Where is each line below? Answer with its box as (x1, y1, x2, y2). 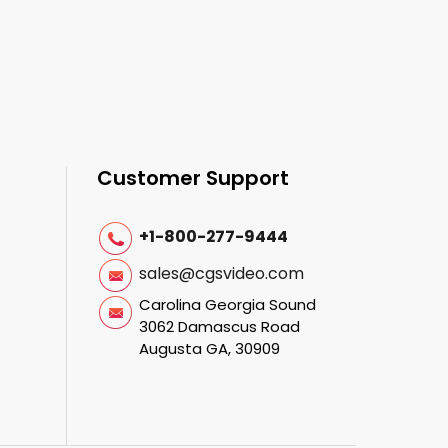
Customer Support (97, 164, 289, 192)
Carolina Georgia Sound (139, 294, 316, 315)
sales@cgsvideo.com (139, 262, 304, 285)
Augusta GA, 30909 (139, 338, 280, 359)
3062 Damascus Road (139, 316, 300, 337)
